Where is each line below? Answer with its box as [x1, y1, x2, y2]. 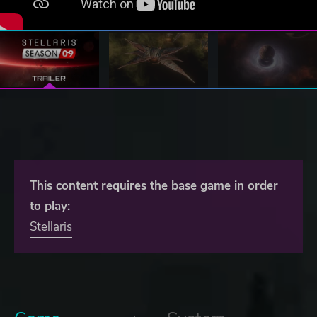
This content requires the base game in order [30, 178, 278, 195]
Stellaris [30, 219, 72, 236]
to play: [30, 198, 70, 215]
